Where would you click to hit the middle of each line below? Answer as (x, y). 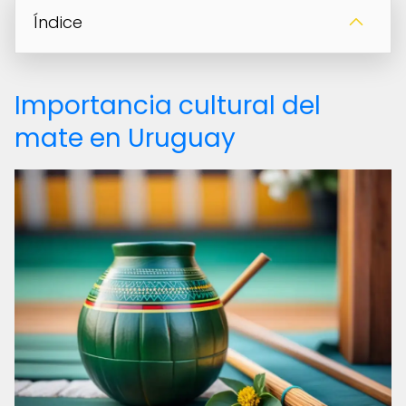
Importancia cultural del (168, 106)
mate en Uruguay (125, 138)
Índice (58, 22)
